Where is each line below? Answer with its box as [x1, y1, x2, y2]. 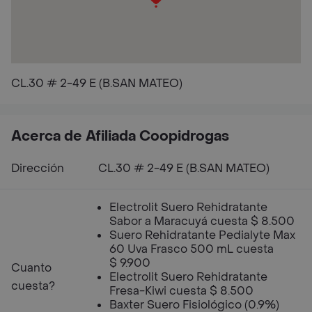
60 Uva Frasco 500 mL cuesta [109, 242, 274, 256]
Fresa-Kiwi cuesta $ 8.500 [109, 283, 253, 298]
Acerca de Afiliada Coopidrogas [11, 127, 229, 146]
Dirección [11, 161, 64, 175]
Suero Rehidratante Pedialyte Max [109, 228, 295, 242]
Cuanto [11, 260, 52, 275]
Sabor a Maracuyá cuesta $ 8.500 [109, 214, 295, 228]
